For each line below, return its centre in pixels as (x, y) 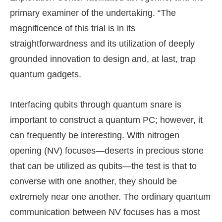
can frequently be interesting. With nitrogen (95, 136)
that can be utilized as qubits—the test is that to (103, 166)
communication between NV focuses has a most (105, 212)
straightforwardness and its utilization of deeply (102, 44)
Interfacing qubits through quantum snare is (96, 105)
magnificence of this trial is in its (73, 28)
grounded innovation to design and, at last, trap (103, 59)
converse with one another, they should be (93, 182)
